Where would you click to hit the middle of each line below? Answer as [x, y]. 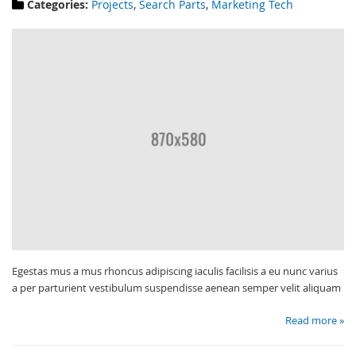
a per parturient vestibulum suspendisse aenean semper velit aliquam [176, 287]
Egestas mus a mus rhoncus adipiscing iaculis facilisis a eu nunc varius [175, 271]
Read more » [315, 320]
